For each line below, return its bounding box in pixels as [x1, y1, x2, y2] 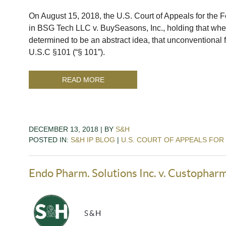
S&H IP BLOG [71, 135, 115, 144]
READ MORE [62, 75, 104, 84]
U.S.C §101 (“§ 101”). [29, 47, 109, 56]
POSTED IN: [29, 135, 71, 144]
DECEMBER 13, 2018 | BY [29, 125, 116, 133]
